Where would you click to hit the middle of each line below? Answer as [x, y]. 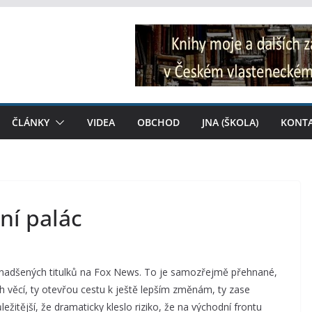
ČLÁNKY [31, 122]
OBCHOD [158, 122]
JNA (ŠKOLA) [230, 122]
